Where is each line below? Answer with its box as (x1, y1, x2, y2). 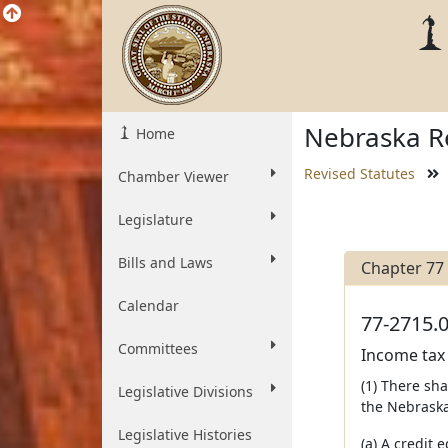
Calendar (118, 296, 179, 315)
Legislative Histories (118, 425, 252, 444)
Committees (118, 339, 198, 358)
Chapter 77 (360, 257, 444, 279)
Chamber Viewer (118, 167, 229, 186)
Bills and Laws (118, 253, 213, 272)
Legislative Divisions (118, 382, 253, 401)
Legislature (118, 210, 193, 229)
